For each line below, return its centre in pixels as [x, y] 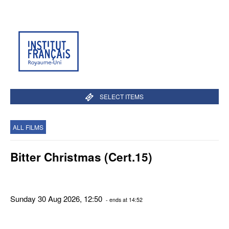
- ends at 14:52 [123, 199]
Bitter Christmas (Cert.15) [81, 157]
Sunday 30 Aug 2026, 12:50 [57, 198]
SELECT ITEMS [121, 96]
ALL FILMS [28, 127]
